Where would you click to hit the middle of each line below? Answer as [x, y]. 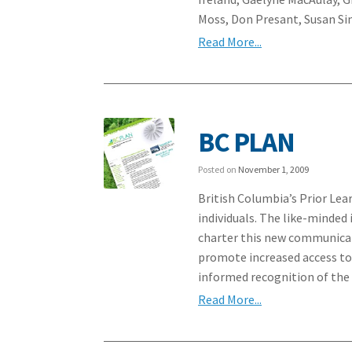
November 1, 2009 [274, 169]
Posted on [218, 169]
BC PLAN [246, 142]
